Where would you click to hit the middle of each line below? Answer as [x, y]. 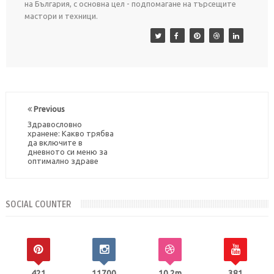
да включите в [55, 143]
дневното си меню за [67, 152]
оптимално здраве [63, 161]
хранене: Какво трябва [70, 134]
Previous [48, 109]
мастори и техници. [61, 16]
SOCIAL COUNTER [38, 205]
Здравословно [54, 124]
